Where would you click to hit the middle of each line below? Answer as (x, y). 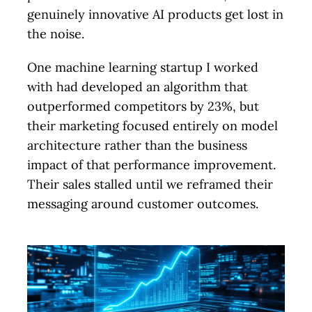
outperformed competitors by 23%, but (143, 107)
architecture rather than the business (138, 146)
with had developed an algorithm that (138, 87)
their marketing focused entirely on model (153, 126)
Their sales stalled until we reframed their (150, 185)
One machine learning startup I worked (143, 68)
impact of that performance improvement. (152, 165)
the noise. (56, 34)
